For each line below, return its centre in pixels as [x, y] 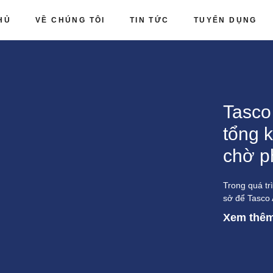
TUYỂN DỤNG [225, 20]
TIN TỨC [149, 20]
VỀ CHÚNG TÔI [70, 20]
